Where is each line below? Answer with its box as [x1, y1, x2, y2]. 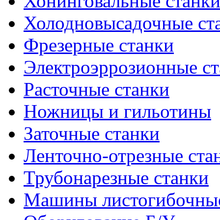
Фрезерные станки [24, 34, 174, 56]
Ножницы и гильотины [24, 101, 211, 122]
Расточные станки [24, 79, 169, 100]
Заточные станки [24, 123, 160, 144]
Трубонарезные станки [24, 167, 209, 189]
